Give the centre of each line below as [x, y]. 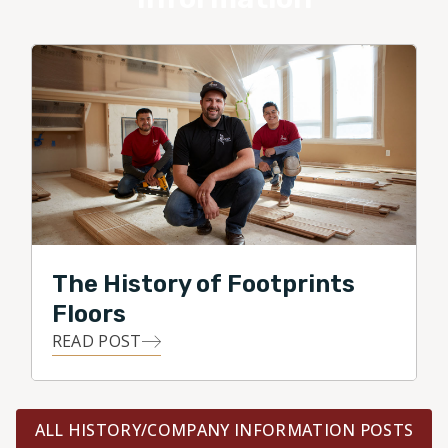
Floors [88, 314]
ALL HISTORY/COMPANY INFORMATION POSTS [224, 430]
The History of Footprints [203, 284]
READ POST [96, 341]
